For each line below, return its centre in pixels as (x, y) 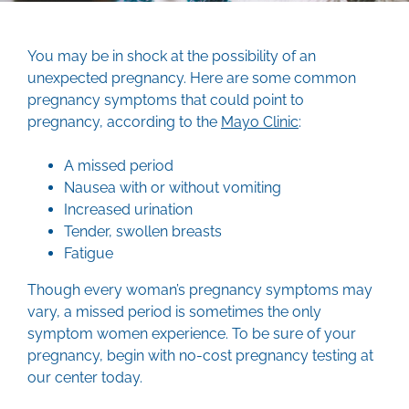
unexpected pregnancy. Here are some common (192, 78)
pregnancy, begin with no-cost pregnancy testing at (200, 356)
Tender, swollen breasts (143, 231)
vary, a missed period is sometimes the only (174, 312)
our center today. (85, 378)
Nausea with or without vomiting (173, 188)
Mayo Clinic (260, 122)
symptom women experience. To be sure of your (192, 334)
